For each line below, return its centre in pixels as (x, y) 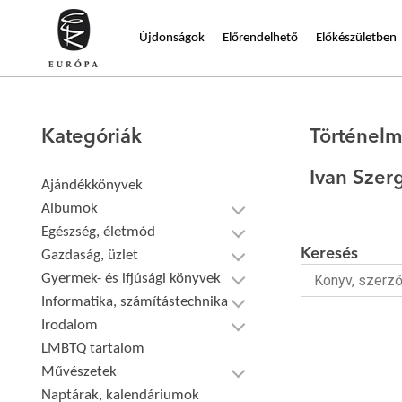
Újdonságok (172, 38)
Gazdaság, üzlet (90, 255)
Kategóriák (92, 137)
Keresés (329, 254)
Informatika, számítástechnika (135, 302)
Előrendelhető (260, 38)
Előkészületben (356, 38)
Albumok (70, 209)
